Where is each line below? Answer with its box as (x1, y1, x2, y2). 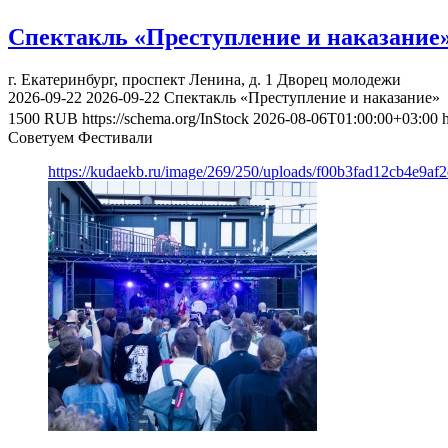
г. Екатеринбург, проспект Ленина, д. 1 (8, 71, 273, 89)
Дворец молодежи (277, 71, 401, 89)
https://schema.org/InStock (82, 110, 249, 128)
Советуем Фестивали (8, 129, 153, 147)
